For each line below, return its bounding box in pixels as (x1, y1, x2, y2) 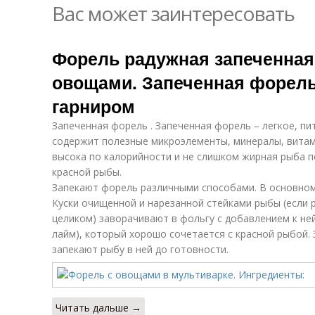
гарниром (52, 94, 135, 119)
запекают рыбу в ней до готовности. (52, 243, 229, 256)
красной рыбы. (52, 165, 122, 179)
